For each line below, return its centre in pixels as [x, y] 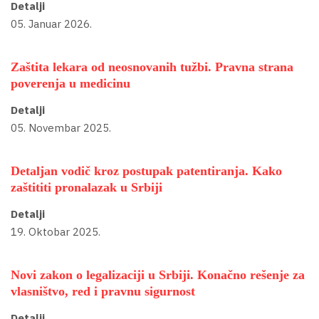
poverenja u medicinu [70, 84]
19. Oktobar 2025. [56, 231]
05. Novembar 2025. [61, 127]
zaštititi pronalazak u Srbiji [87, 188]
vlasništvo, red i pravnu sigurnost [103, 292]
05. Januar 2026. [51, 23]
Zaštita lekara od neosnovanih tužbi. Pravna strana [152, 67]
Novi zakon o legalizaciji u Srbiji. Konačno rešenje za [158, 275]
